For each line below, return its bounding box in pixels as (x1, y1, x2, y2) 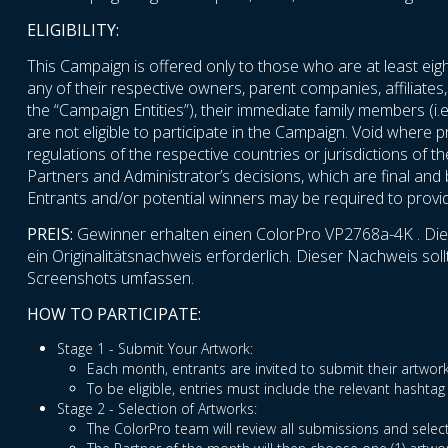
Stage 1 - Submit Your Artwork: (57, 339, 253, 359)
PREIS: (27, 223, 77, 246)
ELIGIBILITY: (27, 19, 119, 42)
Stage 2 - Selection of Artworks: (57, 399, 257, 419)
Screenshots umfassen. (27, 267, 194, 290)
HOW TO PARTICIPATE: (27, 303, 201, 326)
